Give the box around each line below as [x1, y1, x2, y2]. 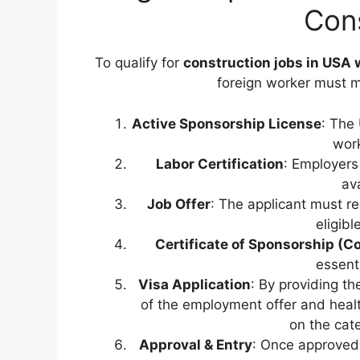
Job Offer [146, 195, 211, 212]
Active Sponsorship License [131, 115, 321, 132]
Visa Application [137, 276, 251, 292]
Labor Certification [156, 155, 284, 172]
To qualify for [94, 55, 183, 72]
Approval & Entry [139, 336, 252, 353]
